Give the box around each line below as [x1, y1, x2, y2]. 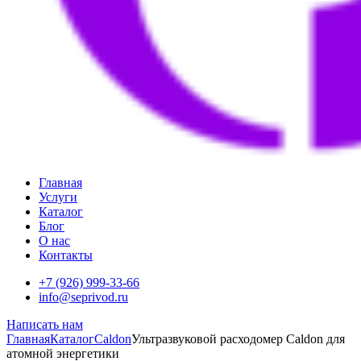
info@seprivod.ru [39, 290, 128, 304]
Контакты [39, 248, 93, 262]
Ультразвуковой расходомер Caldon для [131, 332, 345, 346]
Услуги [39, 190, 77, 204]
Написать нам [6, 317, 83, 331]
